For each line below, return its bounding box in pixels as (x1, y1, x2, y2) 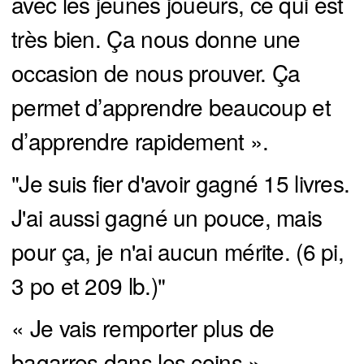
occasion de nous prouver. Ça (11, 55, 301, 89)
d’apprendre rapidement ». (11, 123, 269, 157)
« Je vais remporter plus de (11, 310, 275, 344)
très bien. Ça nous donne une (11, 21, 301, 54)
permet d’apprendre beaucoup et (11, 89, 331, 123)
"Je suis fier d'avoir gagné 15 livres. (11, 166, 350, 199)
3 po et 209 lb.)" (11, 268, 166, 301)
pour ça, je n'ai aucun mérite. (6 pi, (11, 234, 344, 267)
